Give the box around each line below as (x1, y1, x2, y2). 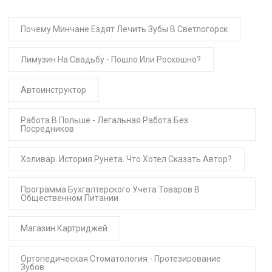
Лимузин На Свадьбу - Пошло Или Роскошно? (20, 55, 201, 64)
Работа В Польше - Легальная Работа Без (20, 115, 188, 125)
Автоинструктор (20, 85, 86, 95)
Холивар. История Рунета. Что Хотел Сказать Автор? (20, 154, 232, 164)
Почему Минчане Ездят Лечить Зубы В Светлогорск (20, 24, 228, 34)
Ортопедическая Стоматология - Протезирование (20, 254, 221, 263)
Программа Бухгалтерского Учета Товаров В (20, 185, 200, 194)
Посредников (20, 124, 74, 134)
